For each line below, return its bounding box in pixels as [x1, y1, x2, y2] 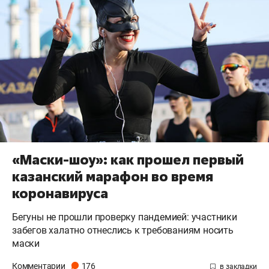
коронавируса [12, 184, 108, 202]
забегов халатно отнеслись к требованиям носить [12, 224, 234, 236]
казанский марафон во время [12, 167, 213, 186]
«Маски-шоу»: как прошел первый [12, 150, 244, 169]
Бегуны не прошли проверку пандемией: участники [12, 211, 237, 223]
